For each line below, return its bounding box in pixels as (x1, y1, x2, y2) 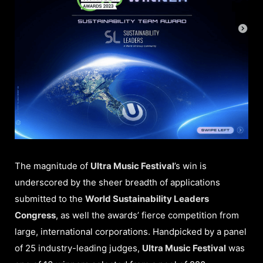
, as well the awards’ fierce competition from (56, 209, 239, 221)
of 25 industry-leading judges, (15, 242, 142, 254)
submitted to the (15, 193, 85, 204)
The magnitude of (15, 160, 90, 171)
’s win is (174, 160, 207, 171)
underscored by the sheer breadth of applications (15, 176, 220, 188)
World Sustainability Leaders (85, 193, 209, 204)
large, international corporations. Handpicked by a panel (15, 225, 247, 237)
